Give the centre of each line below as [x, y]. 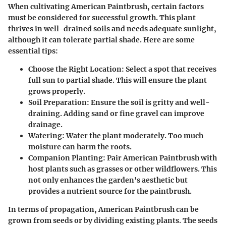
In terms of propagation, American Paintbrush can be [103, 209]
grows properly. [57, 91]
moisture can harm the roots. [80, 147]
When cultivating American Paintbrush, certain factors [106, 6]
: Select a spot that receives [169, 69]
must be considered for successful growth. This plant [102, 17]
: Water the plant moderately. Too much [133, 135]
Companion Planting [66, 158]
